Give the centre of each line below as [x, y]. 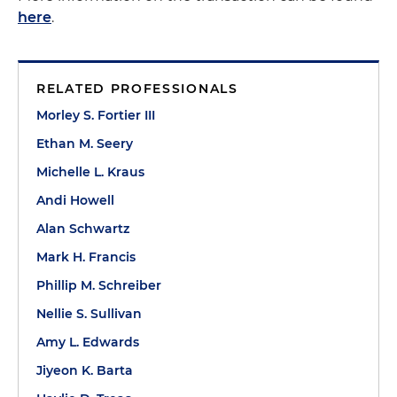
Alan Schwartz [83, 229]
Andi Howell [75, 200]
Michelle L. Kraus [90, 172]
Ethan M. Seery [85, 144]
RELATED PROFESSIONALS [137, 89]
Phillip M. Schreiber [99, 285]
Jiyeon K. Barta [85, 370]
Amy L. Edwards [88, 342]
